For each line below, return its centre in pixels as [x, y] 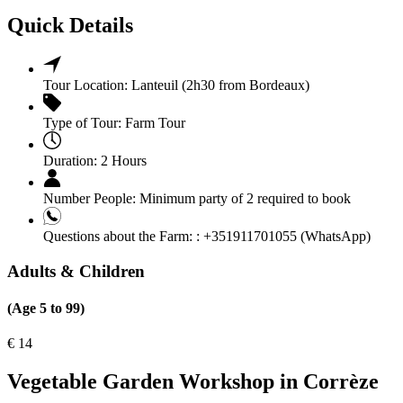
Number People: [90, 198]
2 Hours [124, 160]
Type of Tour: [82, 122]
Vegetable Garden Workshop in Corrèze [193, 382]
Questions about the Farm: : [121, 236]
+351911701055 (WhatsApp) [285, 236]
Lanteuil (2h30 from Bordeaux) [220, 85]
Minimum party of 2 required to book [243, 198]
